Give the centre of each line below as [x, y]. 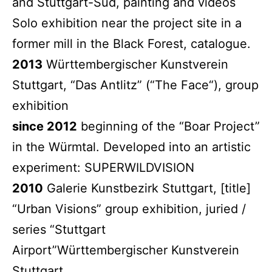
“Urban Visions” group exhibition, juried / [129, 209]
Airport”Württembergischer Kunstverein [126, 250]
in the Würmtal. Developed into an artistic [131, 147]
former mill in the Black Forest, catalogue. [133, 43]
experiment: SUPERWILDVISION [105, 167]
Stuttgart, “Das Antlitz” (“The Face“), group [135, 85]
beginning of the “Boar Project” [168, 126]
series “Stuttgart [59, 229]
